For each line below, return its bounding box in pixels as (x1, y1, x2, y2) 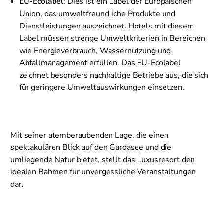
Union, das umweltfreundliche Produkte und (19, 8, 175, 20)
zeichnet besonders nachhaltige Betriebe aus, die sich (19, 70, 208, 81)
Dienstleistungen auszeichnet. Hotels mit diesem (19, 21, 194, 32)
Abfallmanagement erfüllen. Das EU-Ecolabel (19, 57, 181, 69)
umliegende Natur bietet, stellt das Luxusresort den (10, 154, 195, 165)
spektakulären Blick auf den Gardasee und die (10, 142, 171, 153)
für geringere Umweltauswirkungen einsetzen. (19, 82, 184, 93)
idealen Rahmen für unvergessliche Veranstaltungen (10, 166, 196, 178)
